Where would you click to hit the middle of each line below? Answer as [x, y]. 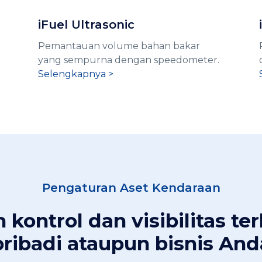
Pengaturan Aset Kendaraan [131, 187]
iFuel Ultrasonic [86, 24]
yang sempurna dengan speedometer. [128, 60]
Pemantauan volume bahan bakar [119, 46]
